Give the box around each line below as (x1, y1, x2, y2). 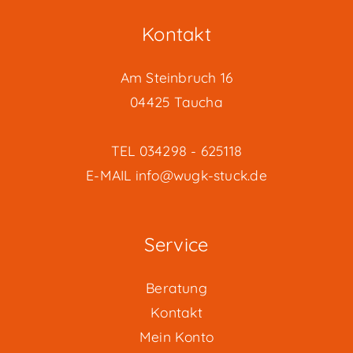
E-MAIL (86, 165, 136, 184)
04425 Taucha (130, 92, 223, 110)
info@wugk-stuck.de (135, 165, 267, 184)
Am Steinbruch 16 (120, 68, 233, 86)
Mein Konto (139, 327, 214, 345)
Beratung (146, 278, 207, 296)
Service (144, 232, 209, 256)
